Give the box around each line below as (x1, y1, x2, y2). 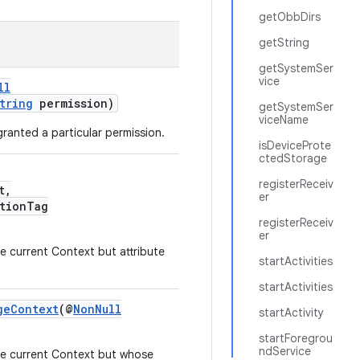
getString (259, 35, 309, 50)
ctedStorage (259, 151, 327, 166)
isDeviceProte (259, 138, 331, 153)
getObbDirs (259, 10, 321, 24)
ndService (259, 344, 311, 358)
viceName (259, 112, 309, 127)
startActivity (259, 305, 324, 320)
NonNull (73, 301, 121, 317)
